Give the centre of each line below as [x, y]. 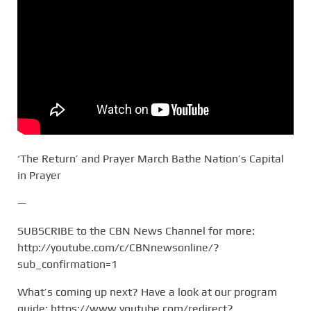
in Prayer [39, 175]
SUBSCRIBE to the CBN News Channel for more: [136, 230]
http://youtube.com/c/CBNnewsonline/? [118, 247]
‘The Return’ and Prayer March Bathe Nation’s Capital [151, 158]
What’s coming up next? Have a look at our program [147, 292]
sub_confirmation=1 [67, 264]
